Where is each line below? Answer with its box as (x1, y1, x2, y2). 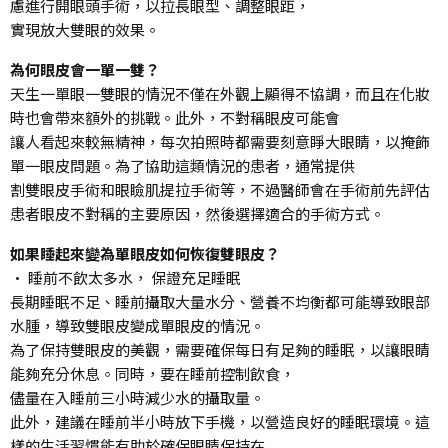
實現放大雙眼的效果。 (10, 18, 160, 40)
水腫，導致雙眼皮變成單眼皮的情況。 (10, 314, 265, 336)
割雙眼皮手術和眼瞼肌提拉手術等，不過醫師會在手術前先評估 (10, 178, 430, 200)
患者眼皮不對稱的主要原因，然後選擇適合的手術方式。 (10, 202, 385, 224)
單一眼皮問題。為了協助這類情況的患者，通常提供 (10, 154, 355, 176)
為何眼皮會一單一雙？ (10, 58, 160, 80)
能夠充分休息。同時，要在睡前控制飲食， (10, 362, 295, 384)
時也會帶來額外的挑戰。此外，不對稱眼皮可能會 (10, 106, 340, 128)
